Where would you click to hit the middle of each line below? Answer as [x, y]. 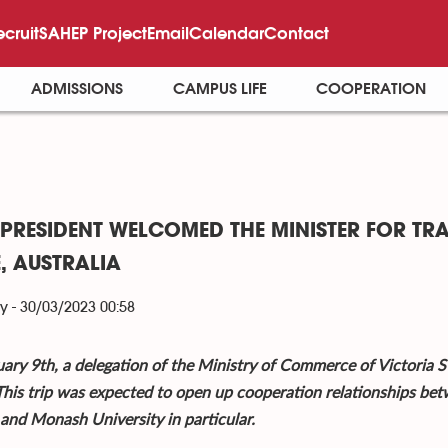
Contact [296, 33]
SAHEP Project [93, 33]
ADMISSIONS [77, 89]
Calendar [226, 33]
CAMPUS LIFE [219, 89]
